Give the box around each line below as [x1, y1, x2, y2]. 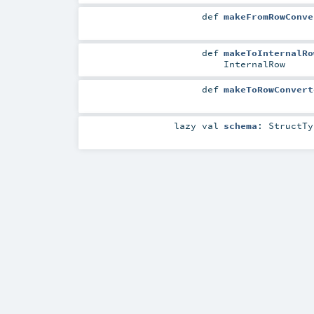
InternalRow [223, 57, 285, 69]
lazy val [174, 120, 219, 132]
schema [223, 120, 257, 132]
